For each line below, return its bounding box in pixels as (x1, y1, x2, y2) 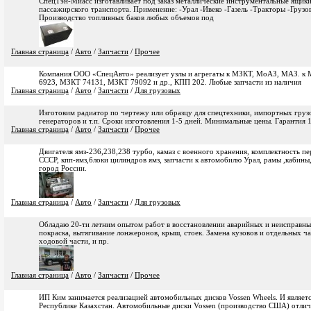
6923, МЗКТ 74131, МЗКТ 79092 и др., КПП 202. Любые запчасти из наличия (39, 78, 301, 86)
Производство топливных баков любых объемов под (39, 13, 214, 22)
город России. (39, 164, 87, 172)
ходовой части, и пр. (39, 237, 109, 245)
